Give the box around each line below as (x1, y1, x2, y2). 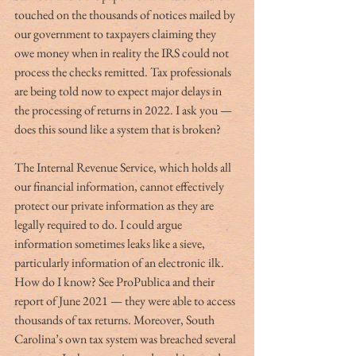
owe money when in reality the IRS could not (14, 44, 231, 61)
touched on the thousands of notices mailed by (14, 6, 238, 23)
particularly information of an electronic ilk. (14, 253, 226, 271)
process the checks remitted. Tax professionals (14, 63, 234, 80)
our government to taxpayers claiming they (14, 25, 219, 42)
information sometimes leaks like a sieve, (14, 234, 207, 252)
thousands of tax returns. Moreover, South (14, 311, 217, 328)
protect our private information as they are (14, 196, 216, 214)
